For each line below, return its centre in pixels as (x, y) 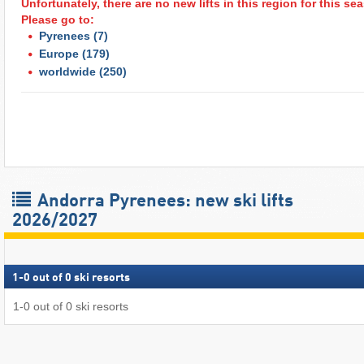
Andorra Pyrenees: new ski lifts (163, 202)
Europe (59, 53)
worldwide (67, 71)
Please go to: (58, 19)
